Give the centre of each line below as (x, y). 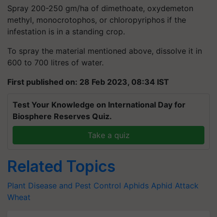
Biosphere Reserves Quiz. (62, 116)
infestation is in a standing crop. (66, 31)
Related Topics (61, 166)
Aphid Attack (175, 186)
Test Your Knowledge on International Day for (99, 105)
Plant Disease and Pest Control (64, 186)
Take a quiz (108, 135)
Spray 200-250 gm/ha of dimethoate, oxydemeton (100, 8)
